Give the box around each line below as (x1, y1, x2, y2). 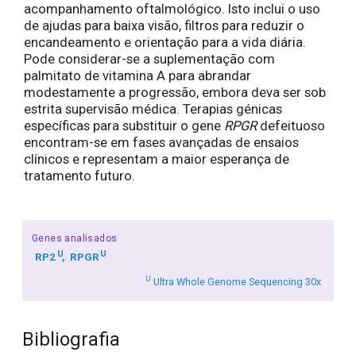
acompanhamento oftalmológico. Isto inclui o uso (24, 2, 320, 17)
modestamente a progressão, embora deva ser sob (24, 85, 326, 101)
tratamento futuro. (24, 168, 135, 184)
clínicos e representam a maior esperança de (24, 152, 289, 168)
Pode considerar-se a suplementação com (24, 52, 275, 68)
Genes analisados (32, 232, 118, 244)
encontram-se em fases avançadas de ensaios (24, 135, 299, 151)
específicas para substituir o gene (24, 118, 224, 134)
